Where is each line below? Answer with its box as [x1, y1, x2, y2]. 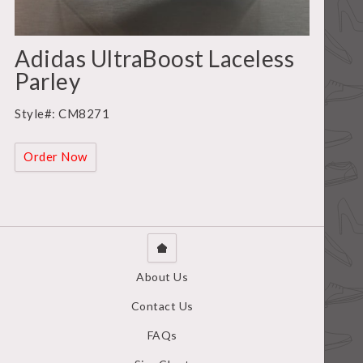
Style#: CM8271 [15, 105, 109, 121]
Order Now [23, 148, 88, 164]
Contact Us [130, 298, 194, 313]
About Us [136, 269, 188, 284]
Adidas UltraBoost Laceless [15, 44, 294, 72]
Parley [15, 66, 80, 95]
